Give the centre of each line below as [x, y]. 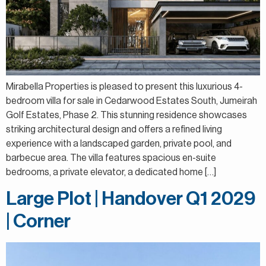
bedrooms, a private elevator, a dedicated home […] [111, 172]
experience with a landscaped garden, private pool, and [119, 143]
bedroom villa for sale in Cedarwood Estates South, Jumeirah [132, 101]
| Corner [38, 222]
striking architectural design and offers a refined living [114, 129]
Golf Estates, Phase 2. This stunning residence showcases [126, 115]
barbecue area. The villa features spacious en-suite [111, 158]
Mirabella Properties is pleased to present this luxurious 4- [124, 86]
